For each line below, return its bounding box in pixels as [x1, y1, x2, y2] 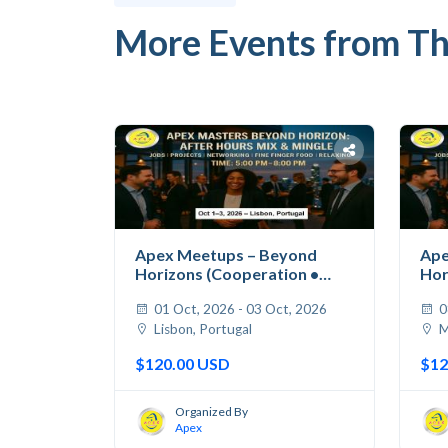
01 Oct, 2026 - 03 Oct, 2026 [151, 300, 327, 317]
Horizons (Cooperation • [135, 263, 319, 283]
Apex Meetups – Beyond [135, 244, 317, 264]
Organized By [175, 404, 248, 420]
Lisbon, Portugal [151, 320, 252, 337]
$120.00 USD [135, 353, 230, 373]
